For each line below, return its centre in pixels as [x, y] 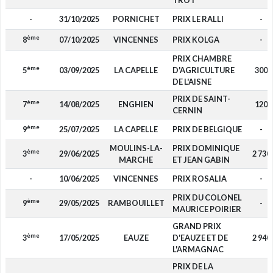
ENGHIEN [136, 104]
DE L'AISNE [192, 82]
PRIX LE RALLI [198, 19]
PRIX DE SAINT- [201, 99]
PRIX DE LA [193, 266]
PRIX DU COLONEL [207, 197]
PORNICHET [136, 19]
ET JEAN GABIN [201, 160]
